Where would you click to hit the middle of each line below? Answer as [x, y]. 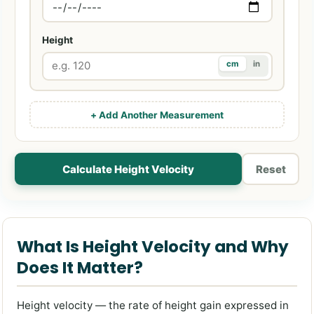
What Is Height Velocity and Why [153, 247]
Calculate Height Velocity [128, 169]
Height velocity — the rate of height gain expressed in [153, 306]
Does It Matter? [80, 268]
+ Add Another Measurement [157, 115]
